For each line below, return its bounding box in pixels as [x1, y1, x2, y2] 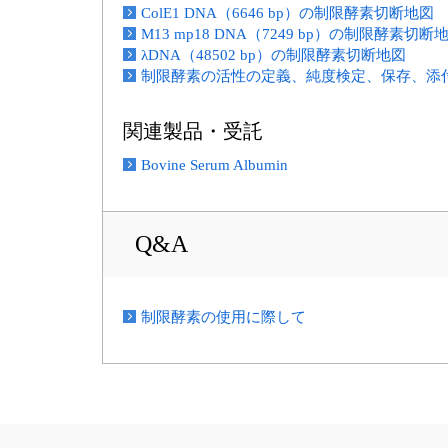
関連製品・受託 [123, 120, 263, 142]
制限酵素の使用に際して [141, 309, 306, 325]
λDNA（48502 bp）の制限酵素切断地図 [141, 47, 406, 63]
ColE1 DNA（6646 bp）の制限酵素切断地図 [141, 5, 434, 21]
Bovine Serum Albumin [141, 157, 288, 173]
